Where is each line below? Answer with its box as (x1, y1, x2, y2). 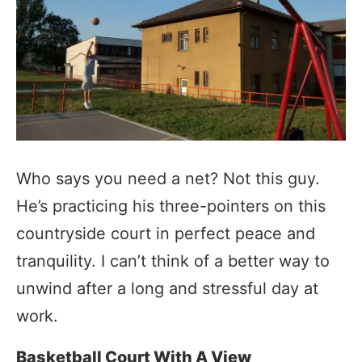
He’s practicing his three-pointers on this (16, 196, 326, 216)
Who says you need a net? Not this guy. (16, 168, 320, 188)
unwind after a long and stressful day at (16, 278, 318, 298)
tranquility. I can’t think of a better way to (16, 250, 330, 271)
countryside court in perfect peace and (16, 223, 315, 243)
